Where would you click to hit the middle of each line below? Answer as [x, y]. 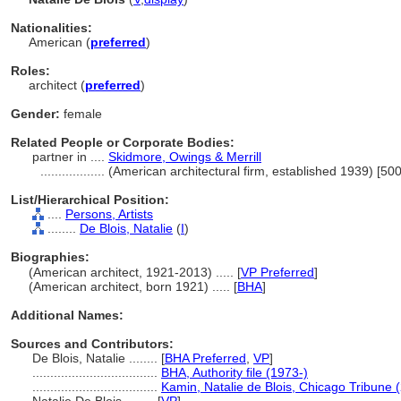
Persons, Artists [109, 214]
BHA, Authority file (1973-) [235, 372]
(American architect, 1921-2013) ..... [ [135, 272]
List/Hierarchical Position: [90, 200]
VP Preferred [277, 272]
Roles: [30, 71]
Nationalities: [51, 28]
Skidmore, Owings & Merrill [185, 157]
